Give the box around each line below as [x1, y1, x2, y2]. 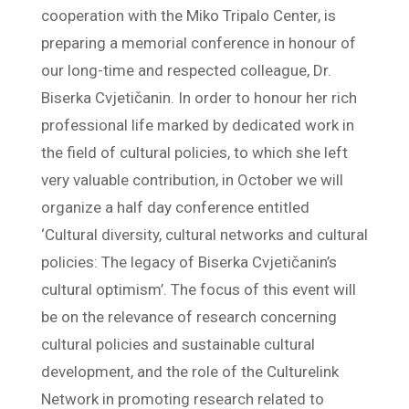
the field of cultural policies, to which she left [40, 142, 348, 162]
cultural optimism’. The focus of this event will [40, 279, 356, 299]
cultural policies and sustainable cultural [40, 334, 315, 353]
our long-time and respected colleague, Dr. [40, 60, 331, 79]
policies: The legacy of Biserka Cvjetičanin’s [40, 252, 337, 271]
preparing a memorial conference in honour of [40, 33, 356, 52]
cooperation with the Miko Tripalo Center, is [40, 5, 336, 25]
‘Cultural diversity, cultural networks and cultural [40, 225, 368, 244]
